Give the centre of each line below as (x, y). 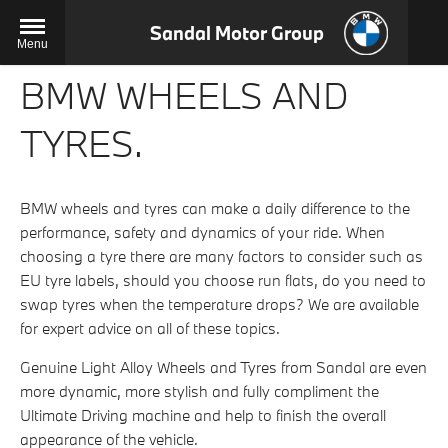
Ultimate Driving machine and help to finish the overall (203, 415)
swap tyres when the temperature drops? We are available (219, 304)
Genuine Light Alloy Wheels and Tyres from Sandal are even (223, 367)
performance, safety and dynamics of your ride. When (202, 232)
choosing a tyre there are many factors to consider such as (221, 256)
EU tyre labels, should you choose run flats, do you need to (223, 280)
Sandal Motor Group (237, 32)
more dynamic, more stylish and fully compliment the (199, 391)
